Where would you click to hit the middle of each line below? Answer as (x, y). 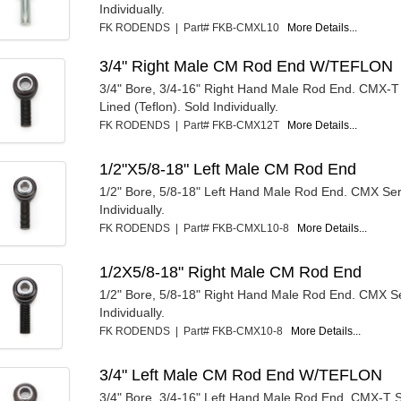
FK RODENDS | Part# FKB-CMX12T (194, 126)
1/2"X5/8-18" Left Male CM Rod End (228, 170)
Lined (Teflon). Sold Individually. (189, 107)
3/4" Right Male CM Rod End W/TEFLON (247, 67)
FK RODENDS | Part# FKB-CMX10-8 (196, 332)
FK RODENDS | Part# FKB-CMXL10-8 (199, 229)
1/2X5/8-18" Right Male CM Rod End (231, 273)
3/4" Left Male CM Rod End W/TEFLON (241, 375)
